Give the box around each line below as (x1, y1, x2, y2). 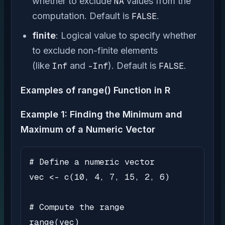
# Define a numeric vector (29, 156, 155, 168)
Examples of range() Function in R (21, 84, 170, 95)
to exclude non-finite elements (32, 45, 158, 56)
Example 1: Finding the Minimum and (21, 109, 182, 120)
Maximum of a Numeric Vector (21, 124, 155, 135)
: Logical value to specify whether (56, 30, 197, 41)
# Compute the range (29, 201, 125, 213)
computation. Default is (32, 10, 132, 21)
